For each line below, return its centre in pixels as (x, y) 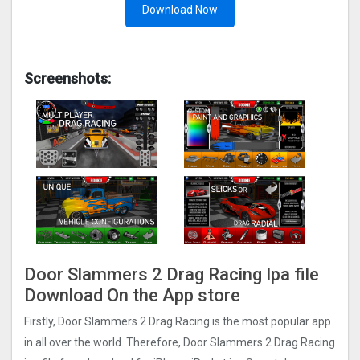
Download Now (180, 10)
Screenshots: (67, 78)
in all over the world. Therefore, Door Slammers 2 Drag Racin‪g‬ (180, 343)
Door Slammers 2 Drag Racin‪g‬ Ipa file (172, 274)
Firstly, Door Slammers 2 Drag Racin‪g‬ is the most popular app (178, 322)
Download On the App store (132, 295)
